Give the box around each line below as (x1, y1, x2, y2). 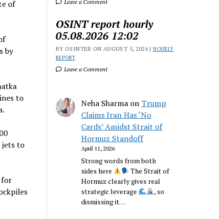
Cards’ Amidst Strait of (81, 121, 163, 132)
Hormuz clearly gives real (81, 176, 161, 186)
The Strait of (129, 166, 169, 176)
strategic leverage (81, 187, 139, 197)
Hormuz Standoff (81, 133, 144, 144)
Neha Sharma (81, 98, 129, 109)
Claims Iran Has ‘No (81, 109, 152, 120)
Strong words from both (81, 156, 156, 166)
